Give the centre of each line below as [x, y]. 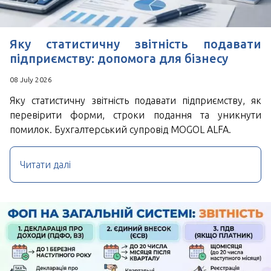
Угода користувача [73, 7]
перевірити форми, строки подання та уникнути [135, 115]
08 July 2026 [31, 79]
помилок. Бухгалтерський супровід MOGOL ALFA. [120, 129]
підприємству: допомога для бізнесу [119, 58]
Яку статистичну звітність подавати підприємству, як [135, 100]
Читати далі [45, 164]
